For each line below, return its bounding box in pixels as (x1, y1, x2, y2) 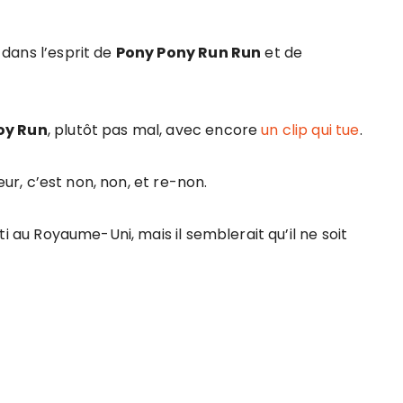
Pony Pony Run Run (115, 42, 262, 63)
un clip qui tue (261, 120, 360, 140)
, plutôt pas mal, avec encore (47, 120, 262, 140)
